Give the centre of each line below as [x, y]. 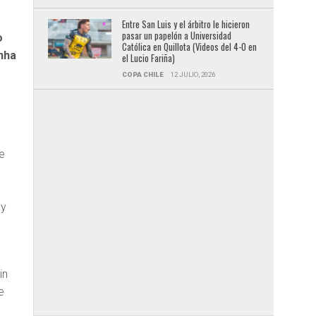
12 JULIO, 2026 [193, 74]
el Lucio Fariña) [148, 58]
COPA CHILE [142, 74]
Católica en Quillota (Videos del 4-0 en [189, 47]
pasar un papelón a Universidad [176, 35]
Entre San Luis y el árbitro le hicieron [186, 24]
